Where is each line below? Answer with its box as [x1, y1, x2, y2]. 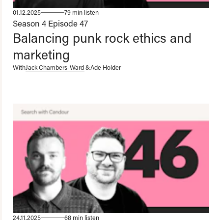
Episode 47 [48, 17, 88, 28]
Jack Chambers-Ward [26, 63, 84, 71]
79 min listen [64, 8, 99, 16]
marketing [13, 45, 70, 63]
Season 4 [13, 17, 46, 28]
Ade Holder [90, 63, 121, 71]
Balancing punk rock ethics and [13, 28, 192, 46]
